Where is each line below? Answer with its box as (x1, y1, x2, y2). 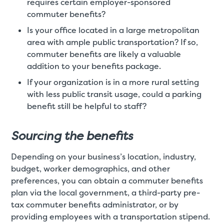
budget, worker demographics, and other (11, 163, 170, 174)
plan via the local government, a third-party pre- (11, 187, 200, 198)
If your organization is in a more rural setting (27, 77, 199, 88)
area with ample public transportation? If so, (27, 37, 198, 48)
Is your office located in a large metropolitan (27, 25, 200, 36)
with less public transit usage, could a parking (27, 89, 202, 100)
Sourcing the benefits (11, 127, 133, 144)
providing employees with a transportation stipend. (11, 211, 210, 222)
